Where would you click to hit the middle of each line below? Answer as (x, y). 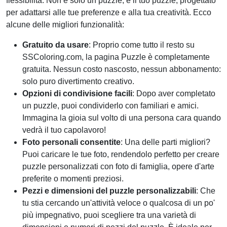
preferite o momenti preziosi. (73, 179)
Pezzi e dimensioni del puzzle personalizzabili (109, 191)
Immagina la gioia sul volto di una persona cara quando (122, 118)
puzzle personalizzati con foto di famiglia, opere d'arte (118, 166)
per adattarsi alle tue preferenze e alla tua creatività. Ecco (109, 12)
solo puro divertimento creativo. (78, 81)
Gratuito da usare (55, 45)
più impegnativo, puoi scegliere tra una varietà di (109, 215)
